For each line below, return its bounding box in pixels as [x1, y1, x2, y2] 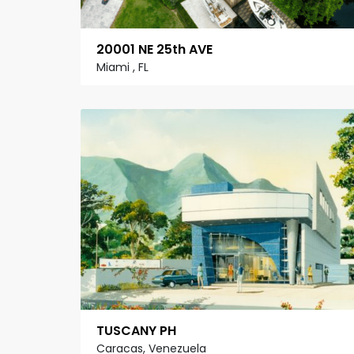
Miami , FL [96, 59, 149, 76]
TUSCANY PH [96, 321, 176, 340]
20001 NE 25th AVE [96, 40, 213, 59]
